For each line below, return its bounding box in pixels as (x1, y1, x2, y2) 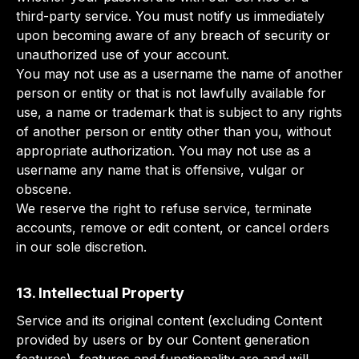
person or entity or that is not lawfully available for (16, 85, 326, 101)
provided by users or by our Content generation (16, 332, 309, 348)
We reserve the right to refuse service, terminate (16, 200, 312, 216)
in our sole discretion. (16, 239, 147, 255)
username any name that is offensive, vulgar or (16, 162, 305, 178)
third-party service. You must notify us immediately (16, 8, 325, 24)
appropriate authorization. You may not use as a (16, 143, 311, 159)
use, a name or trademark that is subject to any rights (16, 104, 342, 120)
